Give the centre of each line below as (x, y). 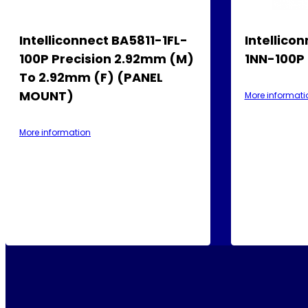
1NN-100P (274, 58)
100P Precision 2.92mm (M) (107, 58)
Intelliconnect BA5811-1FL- (103, 40)
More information (55, 132)
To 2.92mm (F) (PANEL (91, 77)
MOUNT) (46, 96)
